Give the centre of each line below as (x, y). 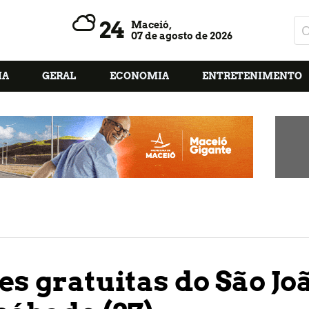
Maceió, (152, 25)
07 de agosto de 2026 (182, 36)
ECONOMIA (139, 76)
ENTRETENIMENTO (252, 76)
